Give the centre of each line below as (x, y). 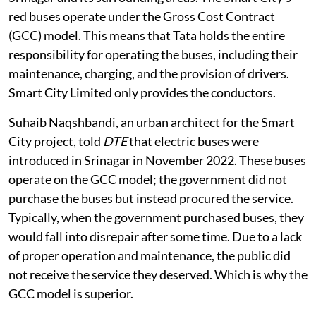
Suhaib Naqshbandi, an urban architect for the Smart (152, 122)
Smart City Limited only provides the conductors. (142, 92)
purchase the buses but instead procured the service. (151, 198)
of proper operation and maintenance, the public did (150, 255)
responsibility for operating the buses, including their (153, 54)
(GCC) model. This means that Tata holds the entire (147, 35)
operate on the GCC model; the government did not (148, 179)
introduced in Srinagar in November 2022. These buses (157, 160)
